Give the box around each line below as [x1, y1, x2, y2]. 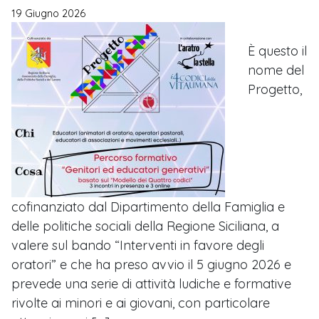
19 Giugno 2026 [11, 7, 85, 21]
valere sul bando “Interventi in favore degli [11, 237, 264, 254]
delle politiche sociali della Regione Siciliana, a [11, 218, 279, 235]
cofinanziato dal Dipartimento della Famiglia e [11, 199, 285, 216]
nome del [248, 62, 304, 79]
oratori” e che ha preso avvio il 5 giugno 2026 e [11, 256, 291, 273]
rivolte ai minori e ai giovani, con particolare [11, 295, 270, 312]
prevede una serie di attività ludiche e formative [11, 276, 291, 293]
